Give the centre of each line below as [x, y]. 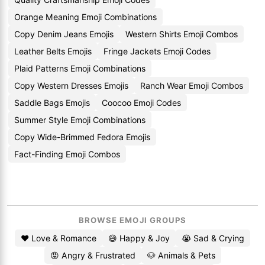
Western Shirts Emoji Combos [182, 34]
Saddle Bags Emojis [52, 103]
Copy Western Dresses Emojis [71, 85]
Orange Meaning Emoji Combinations [85, 17]
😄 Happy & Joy [139, 238]
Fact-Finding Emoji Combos [67, 154]
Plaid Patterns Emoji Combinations [80, 68]
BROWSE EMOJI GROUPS [132, 220]
